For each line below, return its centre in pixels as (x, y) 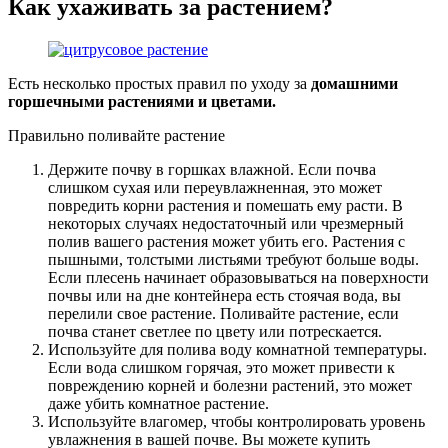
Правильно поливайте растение (116, 136)
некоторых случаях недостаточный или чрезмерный (226, 224)
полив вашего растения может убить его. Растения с (226, 242)
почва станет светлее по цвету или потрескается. (215, 332)
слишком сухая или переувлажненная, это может (215, 188)
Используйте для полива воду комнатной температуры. (237, 350)
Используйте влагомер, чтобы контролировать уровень (236, 422)
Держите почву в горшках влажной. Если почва (212, 170)
